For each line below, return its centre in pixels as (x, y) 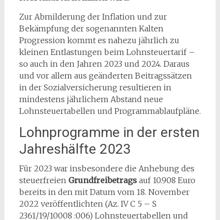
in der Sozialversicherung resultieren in (95, 87)
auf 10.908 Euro (166, 180)
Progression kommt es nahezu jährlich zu (99, 40)
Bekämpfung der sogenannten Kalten (91, 28)
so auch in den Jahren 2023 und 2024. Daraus (104, 64)
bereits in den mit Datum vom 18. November (104, 192)
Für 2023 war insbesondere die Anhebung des (107, 168)
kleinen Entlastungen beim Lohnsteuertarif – (107, 52)
